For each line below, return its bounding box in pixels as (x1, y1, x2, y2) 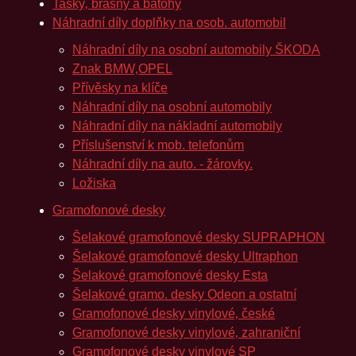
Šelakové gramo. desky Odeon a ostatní (72, 288, 296, 301)
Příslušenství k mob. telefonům (72, 138, 244, 152)
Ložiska (72, 176, 116, 190)
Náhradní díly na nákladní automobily (72, 119, 282, 133)
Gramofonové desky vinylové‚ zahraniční (72, 326, 300, 339)
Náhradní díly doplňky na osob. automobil (52, 16, 286, 29)
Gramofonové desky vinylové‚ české (72, 307, 275, 320)
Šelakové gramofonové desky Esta (72, 269, 268, 282)
